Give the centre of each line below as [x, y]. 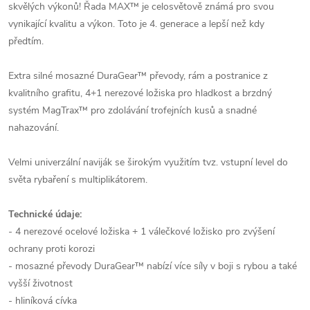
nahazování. [34, 128]
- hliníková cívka [43, 301]
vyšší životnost [40, 283]
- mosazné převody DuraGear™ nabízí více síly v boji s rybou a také [153, 266]
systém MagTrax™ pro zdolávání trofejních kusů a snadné [133, 110]
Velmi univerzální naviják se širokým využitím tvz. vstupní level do [148, 162]
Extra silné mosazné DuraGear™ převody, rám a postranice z [138, 76]
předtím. [26, 41]
